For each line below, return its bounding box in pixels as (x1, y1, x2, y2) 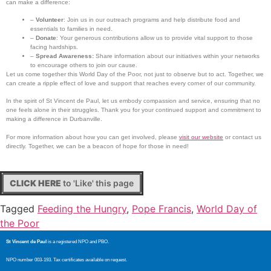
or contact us (223, 133, 261, 140)
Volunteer (36, 16, 64, 23)
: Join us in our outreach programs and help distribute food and (64, 16, 240, 23)
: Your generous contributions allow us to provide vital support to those (56, 34, 253, 41)
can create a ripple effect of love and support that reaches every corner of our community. (6, 80, 256, 87)
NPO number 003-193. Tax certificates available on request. (6, 256, 127, 263)
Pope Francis (132, 203, 191, 215)
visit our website (179, 133, 223, 140)
